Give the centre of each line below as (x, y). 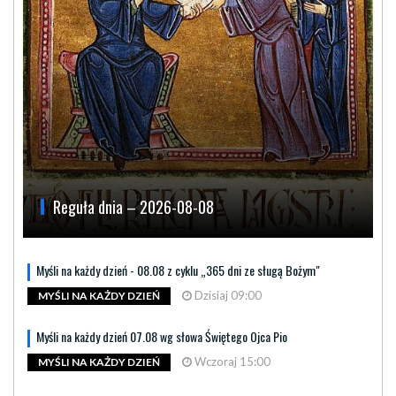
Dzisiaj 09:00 (227, 295)
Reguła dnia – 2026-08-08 (133, 206)
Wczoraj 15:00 (231, 361)
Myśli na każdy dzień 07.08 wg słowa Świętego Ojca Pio (162, 336)
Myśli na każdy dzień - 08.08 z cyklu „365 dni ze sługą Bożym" (178, 270)
